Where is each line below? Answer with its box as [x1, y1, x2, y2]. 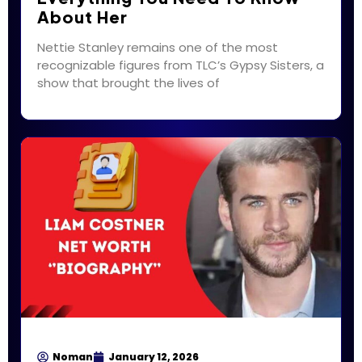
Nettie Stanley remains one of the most [37, 39, 278, 57]
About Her [37, 6, 128, 27]
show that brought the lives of [37, 74, 220, 92]
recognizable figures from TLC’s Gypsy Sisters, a [37, 57, 324, 74]
